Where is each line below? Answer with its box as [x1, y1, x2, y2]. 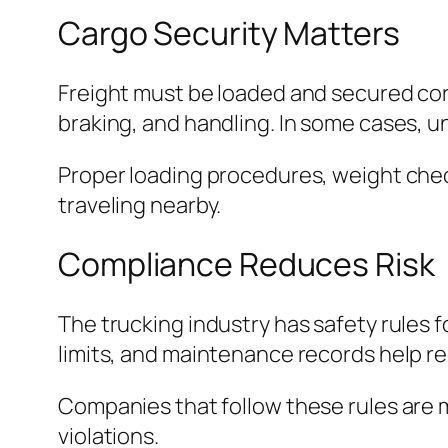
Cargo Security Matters [58, 11, 400, 56]
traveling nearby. [58, 189, 222, 220]
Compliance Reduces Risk [58, 242, 435, 287]
